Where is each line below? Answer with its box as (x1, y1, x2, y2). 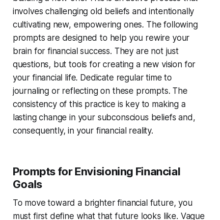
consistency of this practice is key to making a (12, 99, 186, 109)
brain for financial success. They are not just (12, 46, 179, 56)
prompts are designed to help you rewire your (12, 32, 190, 43)
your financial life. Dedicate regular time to (12, 72, 172, 82)
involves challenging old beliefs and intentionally (12, 6, 194, 16)
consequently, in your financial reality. (12, 125, 153, 136)
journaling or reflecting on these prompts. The (12, 85, 188, 96)
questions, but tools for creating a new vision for (12, 59, 196, 69)
